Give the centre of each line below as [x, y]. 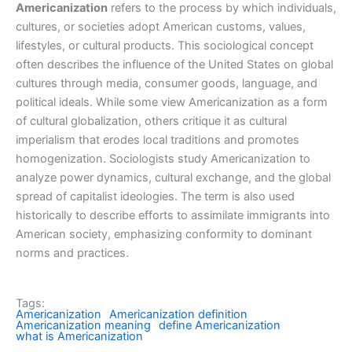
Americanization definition [178, 315]
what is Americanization [79, 337]
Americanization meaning [83, 326]
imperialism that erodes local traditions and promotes [158, 139]
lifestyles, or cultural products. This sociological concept [165, 45]
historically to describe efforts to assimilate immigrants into [173, 215]
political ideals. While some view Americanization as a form [172, 102]
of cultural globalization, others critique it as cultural [151, 121]
